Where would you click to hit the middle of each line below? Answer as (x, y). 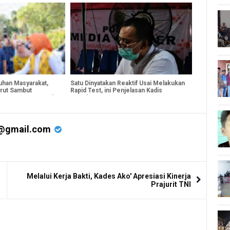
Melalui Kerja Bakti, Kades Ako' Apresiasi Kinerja (109, 176)
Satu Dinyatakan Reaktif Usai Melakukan (128, 83)
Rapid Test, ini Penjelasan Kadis (117, 91)
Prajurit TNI (171, 185)
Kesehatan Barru (95, 98)
